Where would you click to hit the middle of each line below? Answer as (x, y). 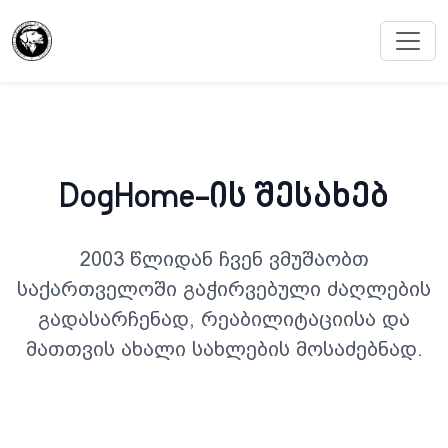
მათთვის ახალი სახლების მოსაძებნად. (224, 349)
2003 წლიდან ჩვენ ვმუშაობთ (224, 259)
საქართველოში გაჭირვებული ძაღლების (224, 289)
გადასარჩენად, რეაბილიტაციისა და (224, 319)
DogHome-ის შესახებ (224, 198)
